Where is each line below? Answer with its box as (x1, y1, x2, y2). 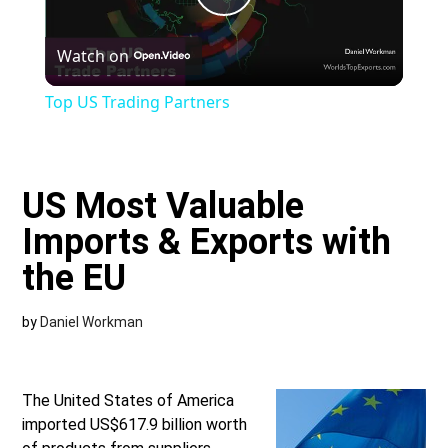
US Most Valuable (22, 185, 305, 228)
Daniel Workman (40, 314, 144, 331)
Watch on (56, 45, 129, 68)
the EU (22, 257, 127, 300)
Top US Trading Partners (44, 91, 230, 114)
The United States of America (22, 391, 235, 411)
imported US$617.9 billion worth (22, 415, 248, 435)
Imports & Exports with (22, 221, 392, 264)
